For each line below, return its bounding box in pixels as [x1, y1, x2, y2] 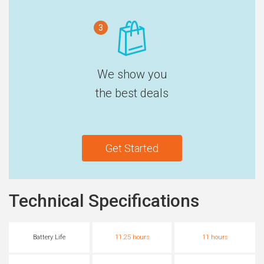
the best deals [95, 86, 169, 101]
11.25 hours [114, 233, 150, 242]
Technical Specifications [9, 190, 199, 212]
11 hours [202, 233, 228, 242]
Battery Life [33, 233, 65, 242]
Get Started [105, 142, 159, 155]
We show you [97, 67, 167, 82]
